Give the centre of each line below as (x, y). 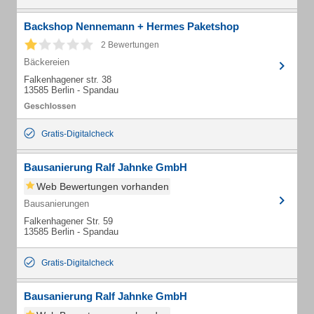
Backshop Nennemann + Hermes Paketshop (131, 26)
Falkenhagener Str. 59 (68, 221)
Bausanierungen (56, 204)
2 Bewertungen (130, 45)
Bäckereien (47, 62)
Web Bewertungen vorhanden (103, 186)
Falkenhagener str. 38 (68, 80)
